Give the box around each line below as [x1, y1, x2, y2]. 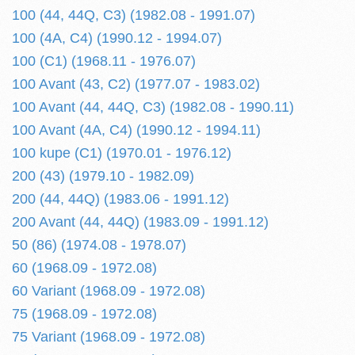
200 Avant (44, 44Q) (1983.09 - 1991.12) [12, 214, 269, 230]
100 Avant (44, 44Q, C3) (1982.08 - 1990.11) [12, 99, 294, 115]
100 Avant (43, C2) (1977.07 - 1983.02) [12, 76, 260, 92]
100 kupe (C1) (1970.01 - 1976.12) [12, 145, 231, 161]
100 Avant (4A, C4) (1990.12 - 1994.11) [12, 122, 261, 138]
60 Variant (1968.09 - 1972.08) [12, 283, 205, 299]
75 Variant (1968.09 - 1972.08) [12, 329, 205, 345]
